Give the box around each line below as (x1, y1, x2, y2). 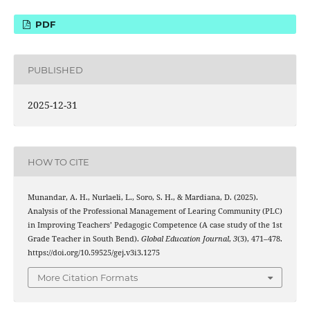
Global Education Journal (140, 234, 229, 244)
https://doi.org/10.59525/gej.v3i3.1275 (27, 248, 160, 258)
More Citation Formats (37, 271, 138, 283)
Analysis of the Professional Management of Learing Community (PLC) (27, 206, 282, 217)
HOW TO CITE (27, 156, 89, 167)
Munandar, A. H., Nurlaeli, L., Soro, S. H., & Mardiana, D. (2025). (27, 192, 258, 203)
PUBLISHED (27, 64, 83, 75)
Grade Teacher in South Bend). (27, 234, 141, 244)
